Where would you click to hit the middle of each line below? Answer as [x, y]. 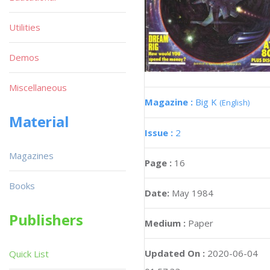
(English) [234, 102]
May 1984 [193, 193]
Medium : [165, 223]
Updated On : [175, 253]
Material [39, 121]
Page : [159, 162]
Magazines [31, 155]
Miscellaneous [38, 87]
